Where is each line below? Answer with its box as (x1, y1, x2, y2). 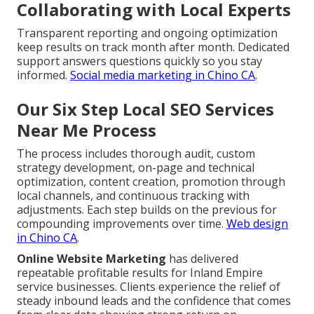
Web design (226, 216, 288, 232)
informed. (17, 67, 70, 83)
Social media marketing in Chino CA (70, 67, 255, 83)
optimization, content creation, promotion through (17, 174, 285, 190)
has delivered (166, 251, 238, 267)
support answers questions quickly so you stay (17, 53, 262, 69)
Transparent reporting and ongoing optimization (17, 25, 278, 41)
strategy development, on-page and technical (17, 160, 254, 176)
